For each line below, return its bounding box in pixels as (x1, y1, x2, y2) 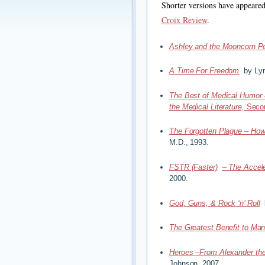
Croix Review (161, 14, 207, 25)
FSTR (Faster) (169, 162, 218, 172)
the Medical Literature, (169, 102, 244, 111)
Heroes (169, 247, 193, 257)
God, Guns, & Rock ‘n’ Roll (169, 198, 260, 208)
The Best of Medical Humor (169, 91, 262, 100)
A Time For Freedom (169, 66, 240, 76)
